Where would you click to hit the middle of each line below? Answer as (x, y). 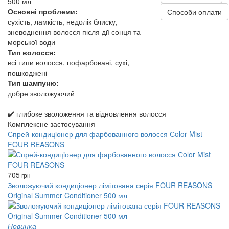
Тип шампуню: (33, 83)
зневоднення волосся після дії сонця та (74, 32)
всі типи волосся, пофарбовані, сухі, (68, 62)
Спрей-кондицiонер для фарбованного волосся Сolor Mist (105, 134)
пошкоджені (27, 73)
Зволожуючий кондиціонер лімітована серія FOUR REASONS (110, 185)
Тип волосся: (32, 52)
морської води (31, 42)
